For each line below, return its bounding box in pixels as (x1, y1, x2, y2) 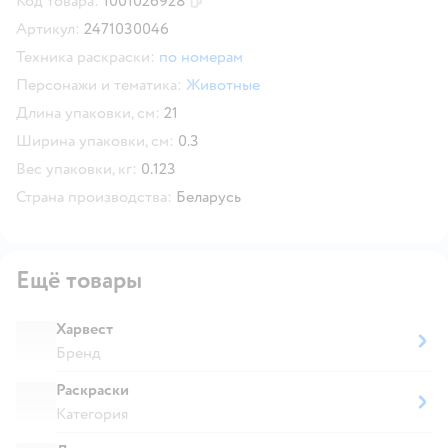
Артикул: (16, 18, 80, 39)
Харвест (56, 318, 113, 339)
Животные (186, 74, 260, 95)
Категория (56, 403, 128, 424)
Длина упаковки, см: (16, 102, 160, 123)
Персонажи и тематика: (16, 74, 182, 95)
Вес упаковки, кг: (16, 158, 137, 179)
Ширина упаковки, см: (16, 130, 174, 151)
